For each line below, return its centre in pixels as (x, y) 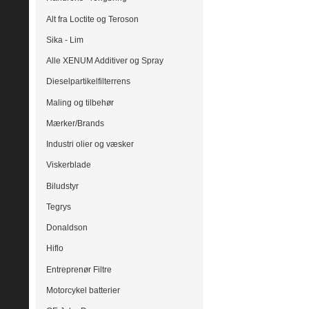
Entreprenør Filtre (79, 269)
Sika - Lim (65, 40)
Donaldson (67, 228)
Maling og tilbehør (80, 102)
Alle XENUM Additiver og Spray (105, 61)
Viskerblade (69, 165)
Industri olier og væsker (90, 144)
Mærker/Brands (75, 123)
